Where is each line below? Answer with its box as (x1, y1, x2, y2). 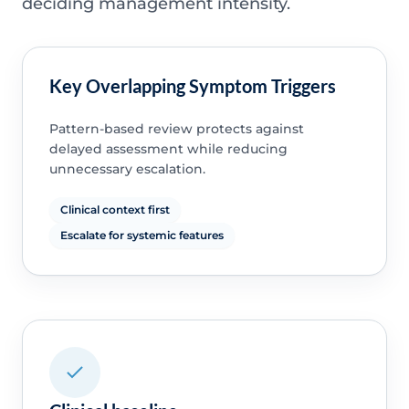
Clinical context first (59, 203, 170, 217)
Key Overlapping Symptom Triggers (48, 75, 336, 98)
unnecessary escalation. (48, 161, 205, 178)
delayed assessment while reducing (48, 141, 288, 158)
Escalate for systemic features (59, 228, 224, 243)
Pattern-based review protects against (48, 121, 304, 138)
